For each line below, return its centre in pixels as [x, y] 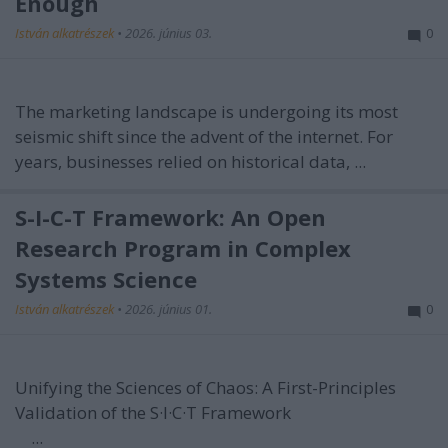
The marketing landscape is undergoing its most [206, 111]
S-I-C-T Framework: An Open [170, 216]
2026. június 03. [168, 32]
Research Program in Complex [183, 247]
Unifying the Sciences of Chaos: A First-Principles [205, 387]
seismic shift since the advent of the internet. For [204, 136]
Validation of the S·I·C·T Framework [153, 412]
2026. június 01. [168, 308]
